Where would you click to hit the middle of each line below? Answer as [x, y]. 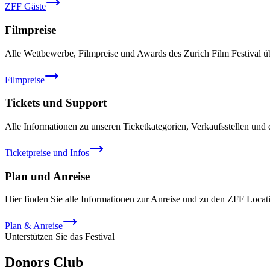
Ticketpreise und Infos [47, 152]
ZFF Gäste [25, 7]
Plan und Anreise [47, 176]
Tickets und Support [56, 103]
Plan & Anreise [34, 226]
